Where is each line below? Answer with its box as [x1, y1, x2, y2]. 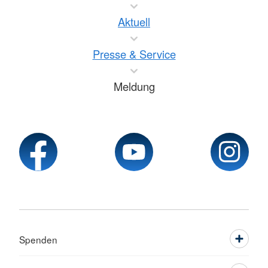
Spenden [19, 233, 57, 246]
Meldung [113, 78, 155, 95]
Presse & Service [92, 46, 176, 62]
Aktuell [118, 14, 150, 30]
